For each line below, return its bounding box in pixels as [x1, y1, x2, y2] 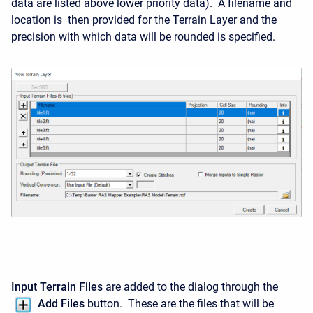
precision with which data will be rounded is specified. [11, 30, 278, 43]
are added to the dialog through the [103, 279, 278, 293]
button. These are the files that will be [85, 296, 274, 310]
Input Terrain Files [11, 279, 103, 293]
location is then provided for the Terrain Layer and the [11, 13, 277, 27]
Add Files [38, 296, 85, 310]
